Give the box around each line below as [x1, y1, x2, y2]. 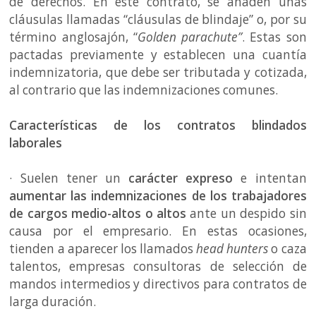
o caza [268, 240, 307, 257]
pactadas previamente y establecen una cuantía [9, 46, 307, 63]
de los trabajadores [191, 187, 307, 204]
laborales [9, 134, 66, 151]
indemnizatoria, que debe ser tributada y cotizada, [9, 63, 307, 80]
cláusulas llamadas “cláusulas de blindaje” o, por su [9, 11, 307, 28]
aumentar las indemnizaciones [9, 187, 188, 204]
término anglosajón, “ [9, 28, 138, 45]
